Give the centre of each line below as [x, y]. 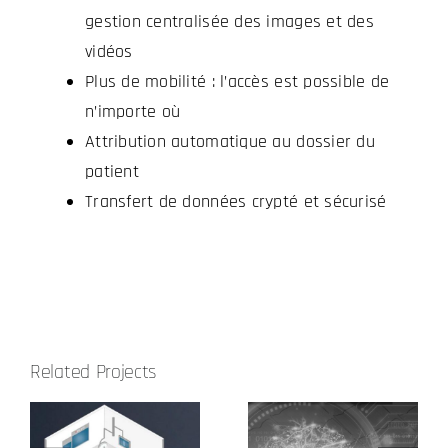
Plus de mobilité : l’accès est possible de [237, 82]
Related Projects [94, 372]
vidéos [108, 52]
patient [111, 172]
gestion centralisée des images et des [229, 22]
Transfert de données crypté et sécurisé [235, 202]
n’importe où [132, 112]
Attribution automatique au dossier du [229, 142]
